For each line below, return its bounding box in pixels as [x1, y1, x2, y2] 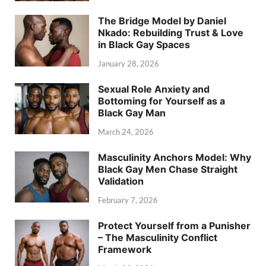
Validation [98, 175, 144, 188]
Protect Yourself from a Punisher [98, 219, 251, 232]
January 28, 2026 [98, 59, 159, 69]
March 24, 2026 [98, 127, 154, 137]
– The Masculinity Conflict [98, 231, 217, 243]
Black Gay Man [98, 107, 166, 119]
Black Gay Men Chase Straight [98, 163, 237, 176]
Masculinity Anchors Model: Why [98, 151, 251, 164]
